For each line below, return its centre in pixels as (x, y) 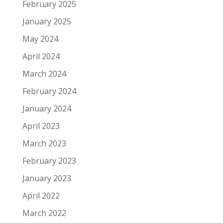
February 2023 (49, 161)
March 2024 (44, 73)
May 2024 (40, 39)
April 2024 (41, 56)
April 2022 (41, 195)
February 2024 (49, 91)
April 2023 (41, 126)
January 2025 (47, 21)
